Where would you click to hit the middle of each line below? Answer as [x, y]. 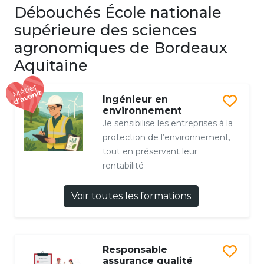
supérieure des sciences [105, 30]
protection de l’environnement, [166, 138]
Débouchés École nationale [118, 13]
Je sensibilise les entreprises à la [167, 123]
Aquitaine [51, 66]
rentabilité [123, 166]
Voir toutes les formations [131, 196]
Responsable [135, 250]
